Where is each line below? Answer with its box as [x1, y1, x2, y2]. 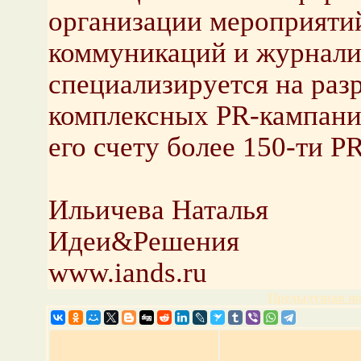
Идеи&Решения [48, 226, 239, 256]
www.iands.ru [48, 257, 207, 288]
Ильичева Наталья [48, 194, 268, 225]
